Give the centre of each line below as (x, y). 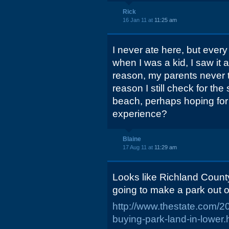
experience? (140, 114)
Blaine (132, 139)
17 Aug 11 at (139, 147)
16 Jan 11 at (139, 20)
